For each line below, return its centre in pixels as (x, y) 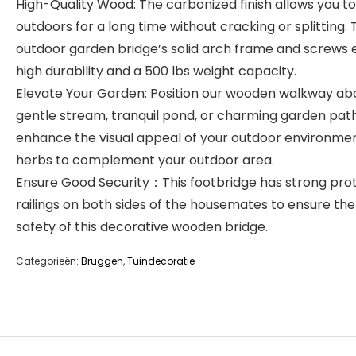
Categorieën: (48, 261)
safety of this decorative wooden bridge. (142, 227)
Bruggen (102, 261)
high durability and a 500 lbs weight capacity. (156, 71)
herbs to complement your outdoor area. (145, 160)
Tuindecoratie (161, 261)
